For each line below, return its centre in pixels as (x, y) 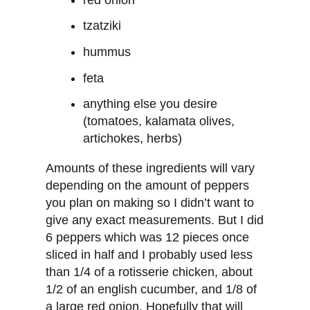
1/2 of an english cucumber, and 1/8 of (152, 290)
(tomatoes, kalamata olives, (159, 121)
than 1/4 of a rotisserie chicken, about (149, 272)
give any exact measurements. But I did (155, 220)
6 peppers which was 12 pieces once (148, 238)
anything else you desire (151, 104)
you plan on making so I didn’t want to (150, 203)
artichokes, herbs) (133, 139)
